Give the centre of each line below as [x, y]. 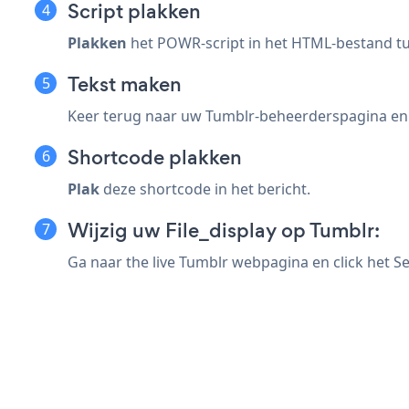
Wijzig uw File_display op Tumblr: [224, 230]
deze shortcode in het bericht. [205, 189]
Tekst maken [125, 84]
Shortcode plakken [155, 157]
